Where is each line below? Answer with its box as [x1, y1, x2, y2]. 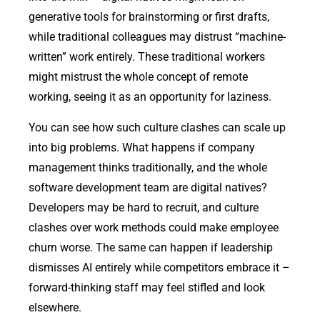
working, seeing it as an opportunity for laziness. [29, 90, 271, 104]
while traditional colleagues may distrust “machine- [29, 30, 286, 44]
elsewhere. [29, 300, 81, 314]
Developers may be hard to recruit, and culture [29, 200, 259, 214]
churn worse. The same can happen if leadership [29, 240, 273, 254]
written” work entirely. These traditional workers [29, 50, 265, 64]
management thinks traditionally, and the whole [29, 160, 267, 174]
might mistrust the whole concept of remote [29, 70, 248, 84]
